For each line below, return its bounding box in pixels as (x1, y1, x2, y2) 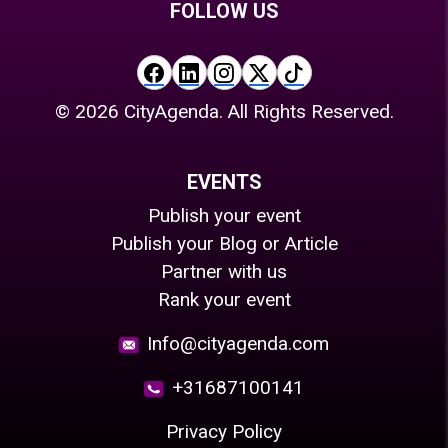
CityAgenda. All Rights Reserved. (118, 100, 394, 123)
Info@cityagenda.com (147, 332, 329, 355)
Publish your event (147, 204, 301, 227)
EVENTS (186, 170, 262, 194)
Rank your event (157, 288, 291, 311)
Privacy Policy (166, 420, 282, 443)
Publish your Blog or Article (110, 232, 338, 255)
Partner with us (161, 260, 287, 283)
